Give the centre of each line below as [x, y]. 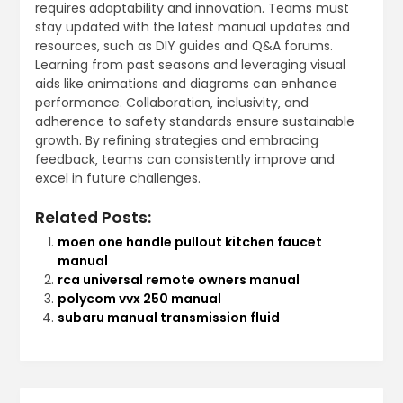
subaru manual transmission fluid [168, 318]
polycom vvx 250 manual [139, 299]
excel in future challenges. [117, 179]
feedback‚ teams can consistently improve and [184, 160]
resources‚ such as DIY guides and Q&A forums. [184, 46]
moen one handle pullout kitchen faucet [189, 242]
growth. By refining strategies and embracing [176, 141]
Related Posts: [93, 218]
